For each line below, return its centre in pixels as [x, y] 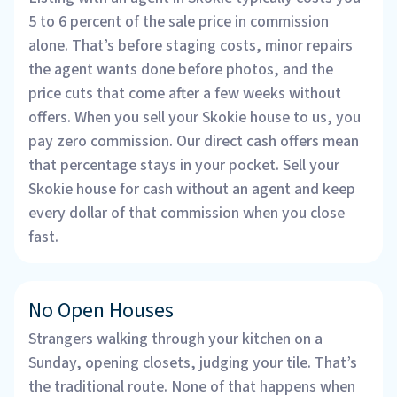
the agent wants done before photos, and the [181, 69]
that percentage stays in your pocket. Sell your [184, 165]
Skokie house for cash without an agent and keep [192, 189]
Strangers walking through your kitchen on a [175, 339]
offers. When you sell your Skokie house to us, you [195, 117]
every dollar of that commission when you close [187, 213]
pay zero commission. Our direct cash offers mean [194, 141]
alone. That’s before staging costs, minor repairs [191, 45]
